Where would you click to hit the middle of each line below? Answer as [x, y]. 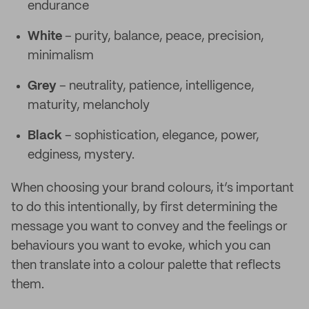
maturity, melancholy [89, 106]
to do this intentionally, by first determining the [144, 208]
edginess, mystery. [81, 155]
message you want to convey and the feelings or [149, 227]
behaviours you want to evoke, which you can [141, 246]
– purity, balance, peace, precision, [163, 37]
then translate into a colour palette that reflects [146, 266]
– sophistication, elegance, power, [161, 136]
